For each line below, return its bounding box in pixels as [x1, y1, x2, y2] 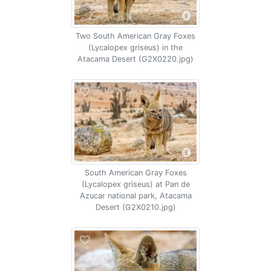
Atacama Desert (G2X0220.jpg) [77, 54, 194, 64]
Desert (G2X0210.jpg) [95, 203, 176, 212]
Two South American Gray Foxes [76, 31, 195, 41]
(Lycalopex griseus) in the [88, 43, 183, 52]
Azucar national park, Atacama [79, 191, 192, 200]
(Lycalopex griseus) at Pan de [81, 180, 190, 189]
